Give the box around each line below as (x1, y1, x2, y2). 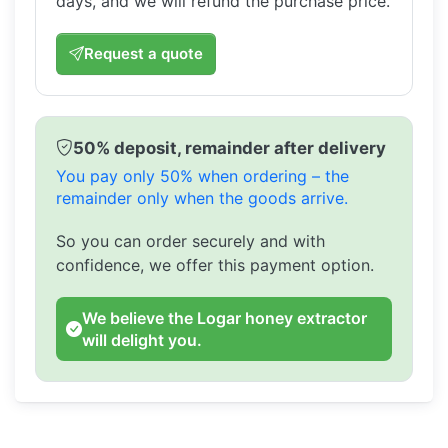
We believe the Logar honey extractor (82, 308, 367, 329)
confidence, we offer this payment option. (56, 255, 374, 276)
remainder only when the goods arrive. (56, 188, 348, 209)
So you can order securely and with (56, 231, 325, 252)
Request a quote (84, 44, 203, 64)
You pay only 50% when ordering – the (56, 166, 349, 187)
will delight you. (82, 330, 202, 351)
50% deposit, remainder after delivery (73, 138, 386, 159)
